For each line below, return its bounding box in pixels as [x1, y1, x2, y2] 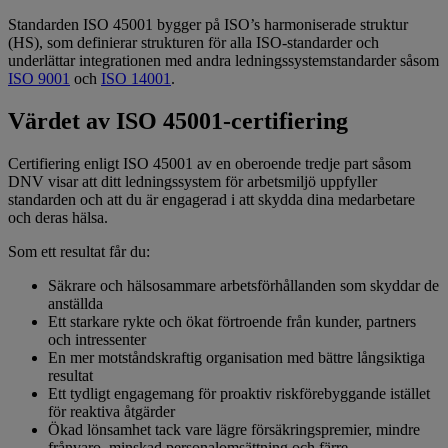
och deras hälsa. [8, 209, 112, 227]
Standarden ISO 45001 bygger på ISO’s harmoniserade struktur [8, 16, 408, 34]
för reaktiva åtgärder [48, 403, 179, 421]
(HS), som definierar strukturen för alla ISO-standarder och [8, 34, 379, 52]
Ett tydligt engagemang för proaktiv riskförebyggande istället [48, 385, 430, 403]
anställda [48, 295, 111, 313]
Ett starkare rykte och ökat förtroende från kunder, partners [48, 313, 416, 331]
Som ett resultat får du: [8, 243, 154, 261]
